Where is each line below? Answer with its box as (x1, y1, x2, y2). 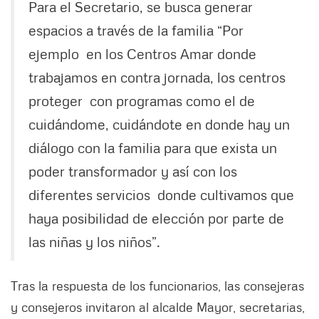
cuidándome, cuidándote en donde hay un (28, 115, 290, 133)
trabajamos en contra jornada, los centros (28, 68, 286, 86)
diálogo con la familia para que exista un (28, 139, 277, 157)
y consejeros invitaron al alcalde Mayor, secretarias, (11, 299, 305, 315)
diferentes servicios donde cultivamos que (28, 186, 294, 204)
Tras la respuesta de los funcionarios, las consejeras (11, 278, 304, 294)
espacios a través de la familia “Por (28, 21, 244, 39)
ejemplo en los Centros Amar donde (28, 45, 260, 63)
